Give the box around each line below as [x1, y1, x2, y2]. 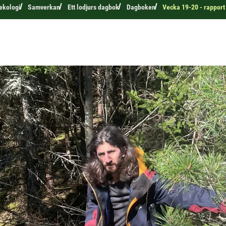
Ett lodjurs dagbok [67, 3, 119, 11]
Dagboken [126, 3, 155, 11]
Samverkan [28, 3, 61, 11]
